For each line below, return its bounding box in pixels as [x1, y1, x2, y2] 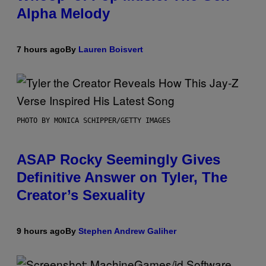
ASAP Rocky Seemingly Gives [17, 151, 220, 167]
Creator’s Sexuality [17, 186, 145, 203]
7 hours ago [17, 44, 65, 54]
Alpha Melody [17, 5, 110, 21]
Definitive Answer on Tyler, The [17, 169, 227, 185]
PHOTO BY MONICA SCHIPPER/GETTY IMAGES [17, 116, 170, 125]
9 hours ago [17, 226, 65, 236]
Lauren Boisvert [78, 44, 143, 54]
